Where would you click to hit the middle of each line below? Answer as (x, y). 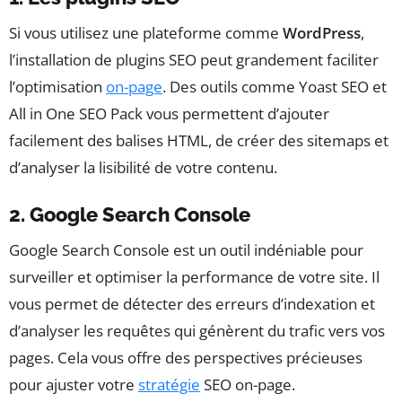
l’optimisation (57, 87)
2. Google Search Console (130, 215)
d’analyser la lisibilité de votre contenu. (143, 168)
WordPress (322, 33)
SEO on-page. (248, 385)
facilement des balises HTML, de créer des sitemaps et (199, 141)
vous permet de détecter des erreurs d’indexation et (192, 304)
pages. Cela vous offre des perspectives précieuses (186, 358)
